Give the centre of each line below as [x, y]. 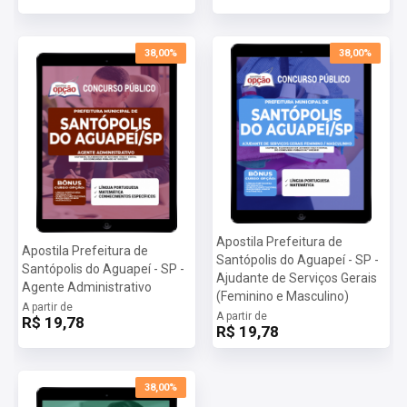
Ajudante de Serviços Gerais [296, 278]
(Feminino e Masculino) [282, 296]
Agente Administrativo [86, 287]
